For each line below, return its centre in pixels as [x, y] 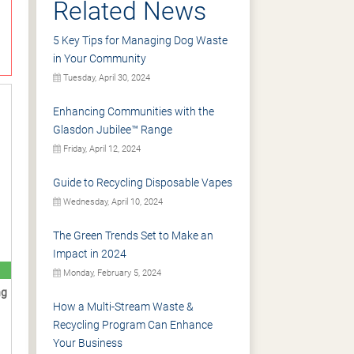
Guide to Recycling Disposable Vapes [143, 183]
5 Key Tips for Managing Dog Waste [140, 40]
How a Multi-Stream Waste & [123, 307]
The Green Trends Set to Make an [133, 235]
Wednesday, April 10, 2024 [112, 202]
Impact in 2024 [90, 254]
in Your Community [100, 58]
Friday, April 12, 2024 [101, 149]
